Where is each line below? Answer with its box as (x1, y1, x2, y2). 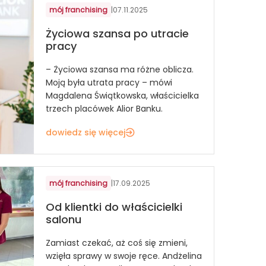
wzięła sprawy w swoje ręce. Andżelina (46, 249, 202, 262)
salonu (46, 212, 81, 227)
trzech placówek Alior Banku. (46, 102, 163, 115)
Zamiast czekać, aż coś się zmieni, (46, 236, 188, 249)
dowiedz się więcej (46, 126, 125, 138)
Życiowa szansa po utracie (46, 26, 189, 42)
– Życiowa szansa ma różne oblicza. (46, 63, 194, 75)
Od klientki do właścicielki (46, 199, 182, 215)
